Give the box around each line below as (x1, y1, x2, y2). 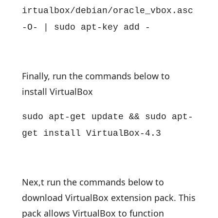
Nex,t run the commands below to (21, 176, 164, 188)
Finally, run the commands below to (21, 70, 170, 82)
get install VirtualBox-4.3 (21, 128, 161, 138)
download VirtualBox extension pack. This (21, 192, 196, 203)
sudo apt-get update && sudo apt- (21, 112, 193, 122)
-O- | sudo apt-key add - (21, 22, 150, 32)
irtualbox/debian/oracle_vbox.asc (21, 6, 193, 16)
